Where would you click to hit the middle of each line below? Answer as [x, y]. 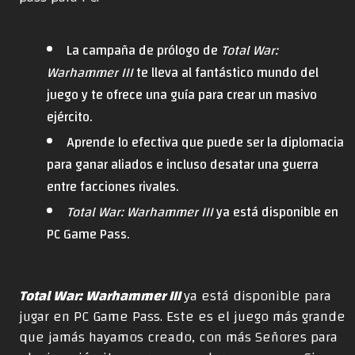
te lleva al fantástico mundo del [226, 72]
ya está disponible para [258, 296]
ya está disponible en [275, 212]
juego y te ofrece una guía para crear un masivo [182, 94]
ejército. [70, 116]
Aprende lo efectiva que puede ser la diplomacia [205, 142]
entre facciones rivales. [113, 186]
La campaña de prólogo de [143, 50]
